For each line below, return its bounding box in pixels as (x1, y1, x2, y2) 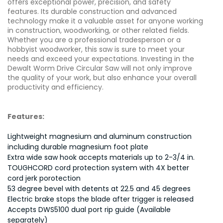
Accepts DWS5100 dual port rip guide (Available (7, 205, 171, 215)
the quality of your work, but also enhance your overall (7, 73, 197, 83)
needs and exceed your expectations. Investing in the (7, 54, 194, 64)
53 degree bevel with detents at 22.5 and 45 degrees (7, 184, 191, 194)
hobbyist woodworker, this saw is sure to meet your (7, 44, 185, 54)
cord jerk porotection (7, 173, 81, 183)
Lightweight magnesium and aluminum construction (7, 131, 192, 141)
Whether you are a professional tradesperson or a (7, 35, 181, 45)
